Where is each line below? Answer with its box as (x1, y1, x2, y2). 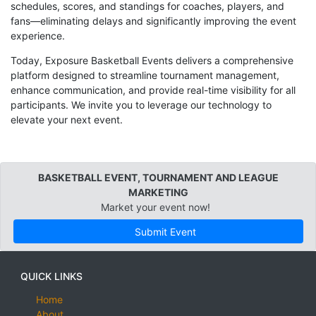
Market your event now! (101, 201, 210, 214)
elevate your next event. (11, 113, 123, 126)
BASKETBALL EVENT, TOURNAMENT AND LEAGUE (37, 171, 279, 184)
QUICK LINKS (20, 270, 83, 283)
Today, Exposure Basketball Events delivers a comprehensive (11, 54, 293, 66)
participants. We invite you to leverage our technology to (11, 98, 272, 111)
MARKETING (128, 186, 188, 199)
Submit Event (132, 225, 197, 238)
